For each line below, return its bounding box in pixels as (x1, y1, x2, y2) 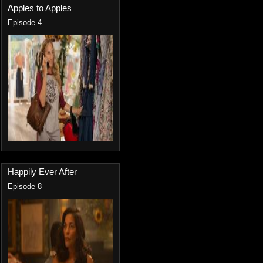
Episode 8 (8, 183, 42, 191)
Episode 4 (8, 19, 42, 27)
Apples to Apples (8, 3, 72, 13)
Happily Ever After (8, 167, 77, 177)
